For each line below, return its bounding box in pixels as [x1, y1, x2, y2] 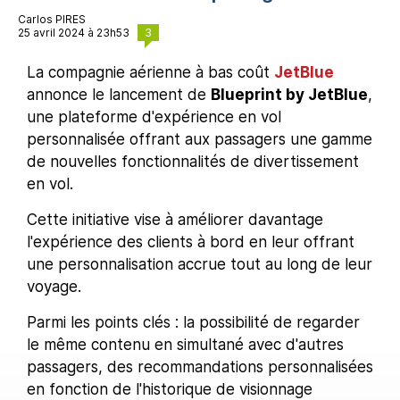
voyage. [27, 278, 81, 296]
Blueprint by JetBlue [211, 86, 368, 104]
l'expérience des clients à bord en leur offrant [27, 233, 354, 252]
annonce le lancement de [27, 86, 211, 104]
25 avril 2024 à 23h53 [18, 26, 137, 40]
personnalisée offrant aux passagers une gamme [27, 130, 372, 149]
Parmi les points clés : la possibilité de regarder [27, 313, 360, 332]
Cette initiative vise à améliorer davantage [27, 211, 323, 229]
